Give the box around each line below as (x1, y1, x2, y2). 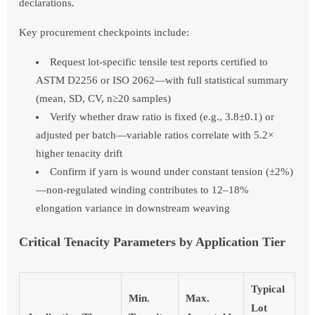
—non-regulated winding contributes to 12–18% (36, 184, 250, 195)
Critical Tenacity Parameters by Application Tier (19, 234, 286, 249)
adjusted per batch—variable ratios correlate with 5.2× (36, 129, 274, 141)
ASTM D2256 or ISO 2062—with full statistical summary (36, 74, 289, 86)
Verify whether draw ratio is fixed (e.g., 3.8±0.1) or (50, 110, 275, 122)
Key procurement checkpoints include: (19, 26, 190, 38)
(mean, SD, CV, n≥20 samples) (36, 92, 172, 104)
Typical (251, 283, 285, 295)
